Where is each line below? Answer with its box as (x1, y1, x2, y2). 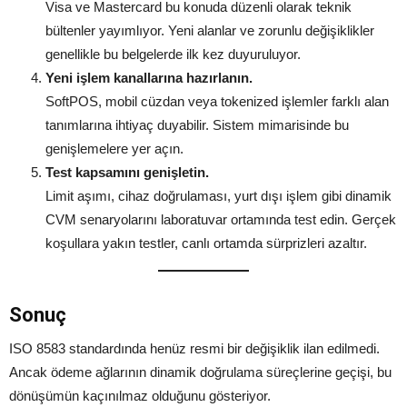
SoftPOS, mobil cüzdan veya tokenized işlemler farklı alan (45, 94, 389, 109)
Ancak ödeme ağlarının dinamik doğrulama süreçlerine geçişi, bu (9, 364, 392, 380)
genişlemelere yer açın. (45, 141, 184, 156)
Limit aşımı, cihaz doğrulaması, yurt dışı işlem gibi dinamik (45, 188, 392, 203)
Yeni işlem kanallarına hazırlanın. (45, 70, 253, 85)
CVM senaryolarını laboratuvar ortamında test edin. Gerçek (45, 212, 396, 227)
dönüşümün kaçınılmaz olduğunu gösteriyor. (9, 388, 271, 403)
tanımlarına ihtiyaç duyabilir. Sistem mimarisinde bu (45, 117, 349, 133)
